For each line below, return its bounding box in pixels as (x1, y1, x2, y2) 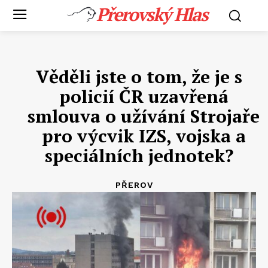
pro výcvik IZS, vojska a (41, 124, 246, 148)
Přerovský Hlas (96, 2, 208, 26)
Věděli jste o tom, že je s (35, 65, 242, 89)
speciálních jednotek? (44, 144, 233, 167)
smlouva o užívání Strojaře (28, 104, 260, 128)
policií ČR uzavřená (59, 84, 229, 108)
